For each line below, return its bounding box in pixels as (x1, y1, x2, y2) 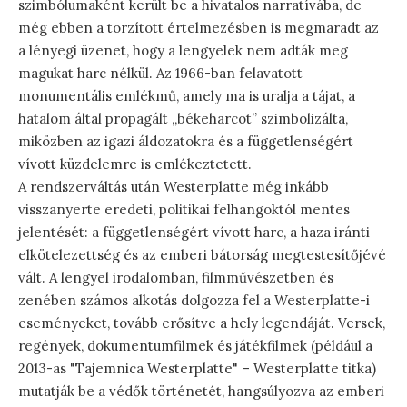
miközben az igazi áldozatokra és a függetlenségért (18, 132, 353, 150)
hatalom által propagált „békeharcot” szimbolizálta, (18, 109, 348, 127)
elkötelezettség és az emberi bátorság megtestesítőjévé (18, 245, 386, 263)
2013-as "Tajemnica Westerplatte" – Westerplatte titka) (18, 359, 376, 377)
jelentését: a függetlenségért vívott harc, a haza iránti (18, 223, 370, 241)
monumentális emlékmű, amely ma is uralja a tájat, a (18, 86, 355, 104)
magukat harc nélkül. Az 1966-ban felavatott (18, 64, 303, 82)
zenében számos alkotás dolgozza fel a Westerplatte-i (18, 291, 370, 309)
